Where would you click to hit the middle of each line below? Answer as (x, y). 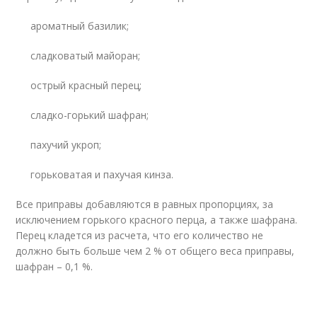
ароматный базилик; (80, 26)
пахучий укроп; (66, 145)
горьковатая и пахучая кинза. (102, 174)
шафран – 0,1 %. (54, 266)
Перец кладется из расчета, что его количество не (140, 235)
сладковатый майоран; (86, 56)
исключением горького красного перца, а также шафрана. (157, 220)
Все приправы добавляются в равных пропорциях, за (145, 204)
